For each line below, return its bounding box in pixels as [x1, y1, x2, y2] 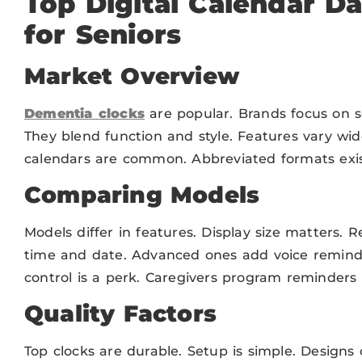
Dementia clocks [24, 105, 145, 121]
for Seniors [24, 18, 182, 50]
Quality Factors [24, 300, 217, 328]
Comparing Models [24, 180, 260, 208]
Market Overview [24, 61, 239, 90]
